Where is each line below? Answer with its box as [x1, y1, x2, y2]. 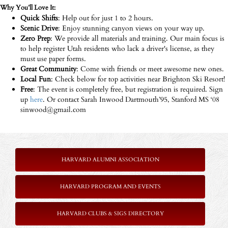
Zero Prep [20, 34, 50, 43]
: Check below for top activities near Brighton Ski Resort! [51, 74, 225, 84]
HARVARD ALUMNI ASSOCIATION [61, 156, 159, 163]
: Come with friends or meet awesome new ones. [76, 64, 224, 74]
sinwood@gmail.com [20, 105, 88, 115]
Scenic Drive [20, 23, 58, 33]
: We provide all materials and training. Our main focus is [50, 34, 224, 43]
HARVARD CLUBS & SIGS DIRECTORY [56, 210, 164, 217]
